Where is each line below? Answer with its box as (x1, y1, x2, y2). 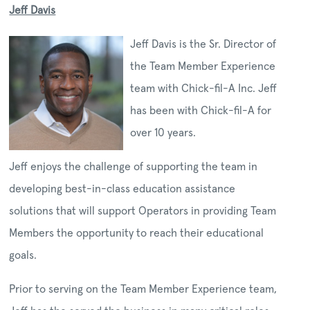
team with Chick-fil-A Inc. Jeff (130, 84, 277, 95)
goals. (9, 250, 37, 262)
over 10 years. (130, 128, 197, 139)
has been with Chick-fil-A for (130, 106, 272, 117)
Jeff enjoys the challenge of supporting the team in (9, 162, 258, 173)
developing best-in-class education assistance (9, 184, 236, 195)
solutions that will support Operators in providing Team (9, 206, 277, 217)
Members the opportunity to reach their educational (9, 228, 264, 239)
